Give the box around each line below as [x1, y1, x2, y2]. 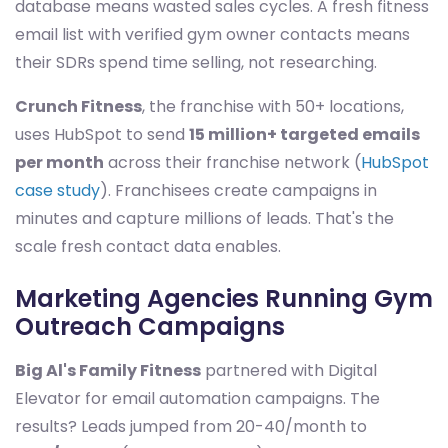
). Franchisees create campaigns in [100, 179, 377, 203]
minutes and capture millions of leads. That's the [15, 207, 394, 231]
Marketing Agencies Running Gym [15, 282, 433, 316]
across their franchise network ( [104, 151, 361, 175]
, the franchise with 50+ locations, [142, 95, 404, 119]
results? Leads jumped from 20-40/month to [15, 415, 367, 439]
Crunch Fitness [15, 95, 142, 119]
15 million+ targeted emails [189, 123, 420, 147]
